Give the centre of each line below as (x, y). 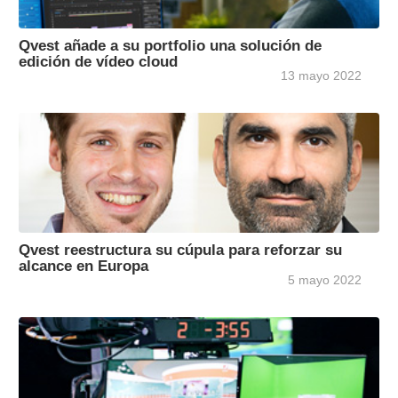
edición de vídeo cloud (98, 62)
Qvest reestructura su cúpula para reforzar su (180, 250)
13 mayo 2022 (321, 76)
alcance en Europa (84, 266)
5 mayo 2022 (325, 280)
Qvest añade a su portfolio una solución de (170, 46)
